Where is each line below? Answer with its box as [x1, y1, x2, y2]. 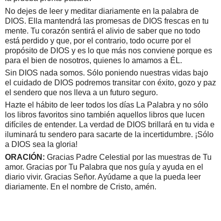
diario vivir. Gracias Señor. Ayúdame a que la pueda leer [5, 172, 201, 181]
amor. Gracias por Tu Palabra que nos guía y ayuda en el [5, 162, 203, 171]
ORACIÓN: [5, 152, 47, 161]
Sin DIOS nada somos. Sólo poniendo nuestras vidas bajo [5, 69, 208, 77]
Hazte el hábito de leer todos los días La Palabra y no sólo [5, 101, 208, 110]
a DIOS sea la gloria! [5, 140, 77, 149]
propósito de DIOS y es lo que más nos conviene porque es [5, 46, 212, 55]
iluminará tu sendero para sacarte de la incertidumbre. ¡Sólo [5, 130, 214, 139]
